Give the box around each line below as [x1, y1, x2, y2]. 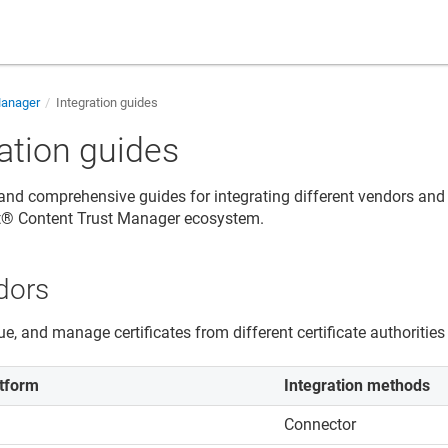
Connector [284, 414, 357, 434]
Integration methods [284, 375, 431, 395]
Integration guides [53, 95, 159, 110]
